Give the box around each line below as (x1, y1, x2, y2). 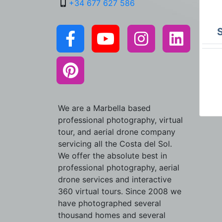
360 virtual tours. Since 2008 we (58, 186, 181, 196)
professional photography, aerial (58, 162, 179, 172)
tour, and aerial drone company (58, 126, 175, 137)
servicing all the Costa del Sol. (58, 138, 172, 149)
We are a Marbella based (58, 103, 151, 113)
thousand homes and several (58, 210, 166, 220)
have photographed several (58, 198, 161, 208)
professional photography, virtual (58, 114, 183, 125)
